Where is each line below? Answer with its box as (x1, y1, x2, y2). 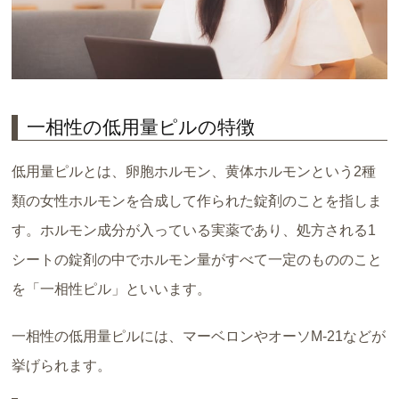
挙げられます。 (12, 357, 112, 373)
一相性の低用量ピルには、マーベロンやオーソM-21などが (12, 328, 387, 344)
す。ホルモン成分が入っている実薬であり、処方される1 (12, 222, 377, 238)
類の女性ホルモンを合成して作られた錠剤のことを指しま (12, 192, 383, 208)
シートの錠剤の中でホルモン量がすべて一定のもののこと (12, 251, 383, 267)
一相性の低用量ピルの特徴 (27, 117, 256, 138)
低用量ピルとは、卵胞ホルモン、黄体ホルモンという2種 (12, 163, 377, 179)
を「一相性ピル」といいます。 (12, 281, 212, 297)
